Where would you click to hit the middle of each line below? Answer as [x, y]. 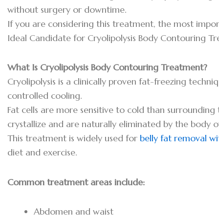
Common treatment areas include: [76, 182]
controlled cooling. [45, 96]
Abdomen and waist [74, 212]
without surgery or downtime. [67, 9]
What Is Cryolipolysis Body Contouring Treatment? [107, 67]
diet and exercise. [42, 153]
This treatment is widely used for [74, 138]
